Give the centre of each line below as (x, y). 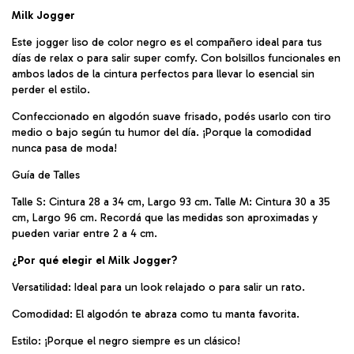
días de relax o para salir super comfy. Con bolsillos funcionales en (176, 58)
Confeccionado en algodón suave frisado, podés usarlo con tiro (171, 116)
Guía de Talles (46, 175)
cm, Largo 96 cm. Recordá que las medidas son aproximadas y (165, 217)
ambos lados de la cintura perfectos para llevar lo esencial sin (163, 73)
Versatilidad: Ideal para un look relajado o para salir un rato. (158, 287)
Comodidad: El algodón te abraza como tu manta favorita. (156, 314)
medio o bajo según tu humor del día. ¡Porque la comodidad (162, 132)
